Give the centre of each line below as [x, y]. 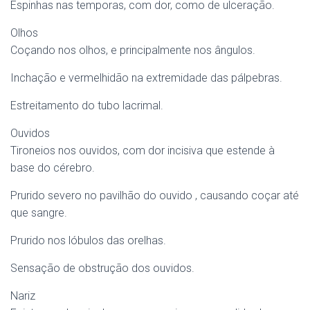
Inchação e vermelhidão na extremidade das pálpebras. [146, 78]
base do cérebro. [53, 168]
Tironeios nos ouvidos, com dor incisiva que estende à [143, 151]
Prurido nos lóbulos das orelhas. [88, 240]
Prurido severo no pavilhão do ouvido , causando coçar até [155, 195]
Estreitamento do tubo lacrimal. [87, 106]
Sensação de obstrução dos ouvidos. [102, 268]
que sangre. [39, 213]
